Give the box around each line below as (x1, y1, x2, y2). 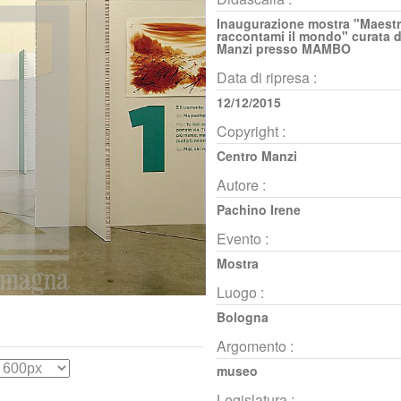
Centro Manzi (216, 146, 297, 165)
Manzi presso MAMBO (216, 38, 351, 57)
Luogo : (216, 281, 264, 303)
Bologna (216, 307, 269, 326)
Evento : (216, 227, 269, 249)
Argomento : (216, 335, 294, 356)
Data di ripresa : (216, 66, 317, 88)
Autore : (216, 174, 266, 195)
